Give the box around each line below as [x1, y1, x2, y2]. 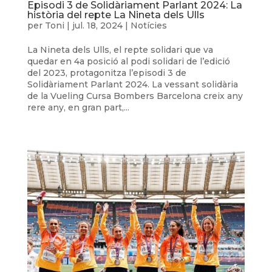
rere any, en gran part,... [27, 102, 129, 114]
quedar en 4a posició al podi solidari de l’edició [27, 56, 230, 67]
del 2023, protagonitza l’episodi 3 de [27, 67, 186, 79]
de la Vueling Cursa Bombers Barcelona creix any [27, 90, 243, 102]
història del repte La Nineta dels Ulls [27, 9, 205, 21]
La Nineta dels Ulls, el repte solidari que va [27, 44, 213, 56]
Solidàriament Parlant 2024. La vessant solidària [27, 79, 238, 90]
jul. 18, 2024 [72, 20, 123, 32]
